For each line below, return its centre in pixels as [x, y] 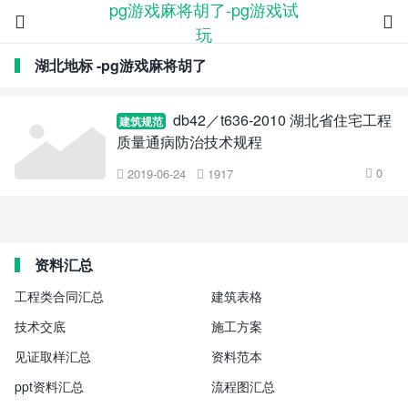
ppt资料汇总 [49, 386]
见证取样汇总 [53, 356]
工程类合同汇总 [59, 296]
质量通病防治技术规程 [189, 142]
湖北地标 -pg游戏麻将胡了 [121, 65]
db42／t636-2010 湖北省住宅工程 [282, 120]
